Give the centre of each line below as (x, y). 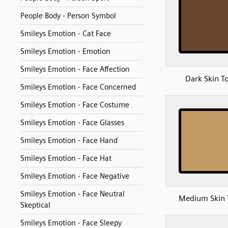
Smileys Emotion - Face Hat (66, 158)
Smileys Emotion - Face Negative (75, 176)
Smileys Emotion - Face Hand (69, 140)
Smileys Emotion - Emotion (65, 51)
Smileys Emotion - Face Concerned (78, 87)
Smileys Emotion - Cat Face (66, 34)
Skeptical (35, 205)
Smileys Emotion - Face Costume (75, 105)
